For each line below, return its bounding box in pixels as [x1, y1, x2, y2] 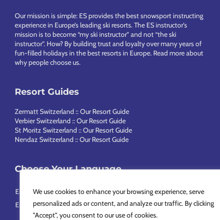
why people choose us [15, 58, 79, 67]
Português [164, 187, 192, 196]
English [15, 187, 36, 196]
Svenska [44, 200, 68, 209]
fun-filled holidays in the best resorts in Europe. [15, 49, 153, 57]
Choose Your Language [15, 164, 121, 174]
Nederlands [98, 187, 132, 196]
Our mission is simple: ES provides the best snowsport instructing [15, 11, 203, 20]
